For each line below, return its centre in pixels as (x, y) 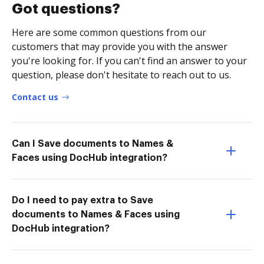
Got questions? (66, 9)
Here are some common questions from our (109, 32)
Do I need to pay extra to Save (82, 200)
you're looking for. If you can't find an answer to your (129, 60)
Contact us (35, 97)
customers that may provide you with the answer (120, 46)
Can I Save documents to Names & (93, 143)
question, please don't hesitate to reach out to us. (121, 75)
